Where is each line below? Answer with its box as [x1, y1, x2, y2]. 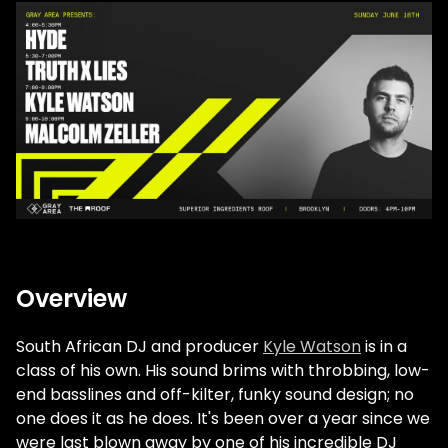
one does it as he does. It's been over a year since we [16, 407, 430, 431]
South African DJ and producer [16, 335, 263, 359]
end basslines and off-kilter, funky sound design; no [16, 383, 414, 407]
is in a [361, 335, 407, 359]
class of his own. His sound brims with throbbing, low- [16, 359, 430, 383]
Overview [16, 282, 127, 316]
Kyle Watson [263, 335, 361, 359]
